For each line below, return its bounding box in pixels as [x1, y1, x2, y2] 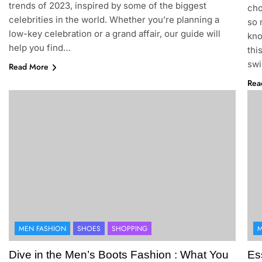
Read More [8, 60, 49, 73]
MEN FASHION [18, 223, 66, 235]
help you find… [8, 42, 71, 53]
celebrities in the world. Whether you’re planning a [8, 13, 219, 25]
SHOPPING [111, 223, 147, 235]
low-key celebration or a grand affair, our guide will [8, 27, 220, 39]
